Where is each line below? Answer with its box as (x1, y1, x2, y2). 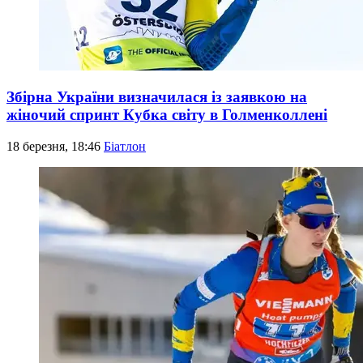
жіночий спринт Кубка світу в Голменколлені (6, 106, 327, 124)
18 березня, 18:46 (6, 139, 104, 154)
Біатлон (104, 139, 146, 154)
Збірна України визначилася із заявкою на (6, 88, 307, 106)
